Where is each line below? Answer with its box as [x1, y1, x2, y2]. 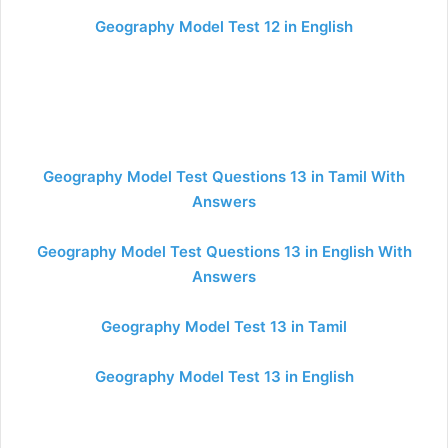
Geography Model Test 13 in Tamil [101, 317, 347, 336]
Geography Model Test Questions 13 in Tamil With [43, 167, 405, 186]
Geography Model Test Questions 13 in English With [36, 242, 412, 261]
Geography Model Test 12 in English [95, 17, 353, 36]
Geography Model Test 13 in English [94, 367, 354, 386]
